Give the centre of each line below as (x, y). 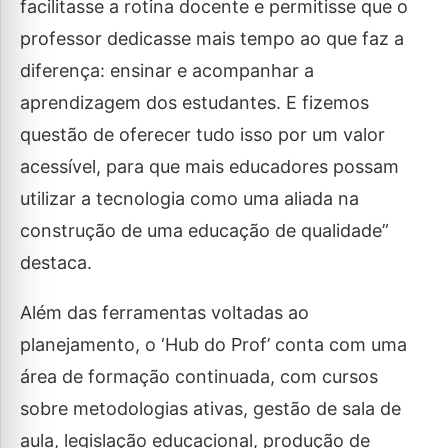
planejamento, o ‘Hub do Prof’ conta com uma (213, 344)
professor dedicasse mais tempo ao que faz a (212, 38)
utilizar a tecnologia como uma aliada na (189, 198)
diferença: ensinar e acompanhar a (167, 70)
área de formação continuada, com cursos (199, 376)
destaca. (56, 262)
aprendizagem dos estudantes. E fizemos (194, 102)
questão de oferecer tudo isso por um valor (202, 134)
